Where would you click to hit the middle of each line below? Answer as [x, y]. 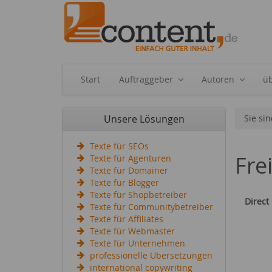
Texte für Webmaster [132, 231]
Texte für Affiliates [127, 219]
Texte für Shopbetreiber [138, 195]
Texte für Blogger [124, 182]
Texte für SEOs [119, 146]
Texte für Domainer [129, 170]
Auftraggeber [146, 79]
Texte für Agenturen [131, 158]
